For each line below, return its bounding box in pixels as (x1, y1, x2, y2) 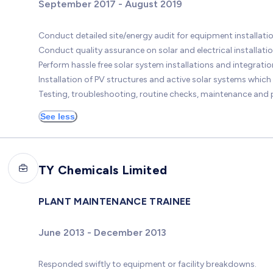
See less (40, 111, 75, 121)
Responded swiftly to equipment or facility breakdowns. (38, 258, 257, 269)
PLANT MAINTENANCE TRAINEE (38, 196, 191, 208)
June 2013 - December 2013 (38, 226, 166, 238)
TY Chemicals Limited (38, 163, 168, 178)
